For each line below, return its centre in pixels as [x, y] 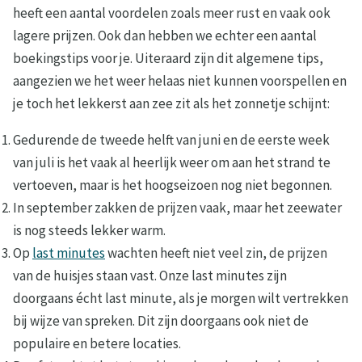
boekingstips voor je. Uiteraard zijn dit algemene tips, [168, 59]
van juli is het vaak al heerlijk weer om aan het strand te [172, 163]
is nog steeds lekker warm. [89, 231]
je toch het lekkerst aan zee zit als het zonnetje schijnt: [171, 104]
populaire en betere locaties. [97, 344]
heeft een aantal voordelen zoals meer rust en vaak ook [172, 13]
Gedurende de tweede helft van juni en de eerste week [171, 140]
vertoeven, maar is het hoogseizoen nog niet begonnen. [173, 185]
